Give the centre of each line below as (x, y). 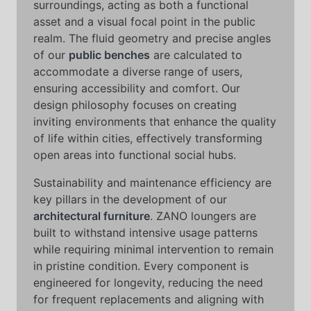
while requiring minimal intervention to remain (153, 249)
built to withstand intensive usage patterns (145, 233)
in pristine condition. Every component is (141, 266)
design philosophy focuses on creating (135, 105)
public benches (109, 55)
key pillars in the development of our (130, 199)
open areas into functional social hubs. (135, 155)
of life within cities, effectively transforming (148, 138)
